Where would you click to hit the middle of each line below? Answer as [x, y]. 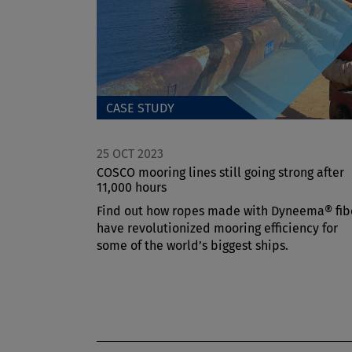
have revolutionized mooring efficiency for [217, 229]
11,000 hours [132, 188]
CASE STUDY [140, 108]
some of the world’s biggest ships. [192, 246]
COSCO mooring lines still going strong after [220, 173]
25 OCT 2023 [130, 154]
